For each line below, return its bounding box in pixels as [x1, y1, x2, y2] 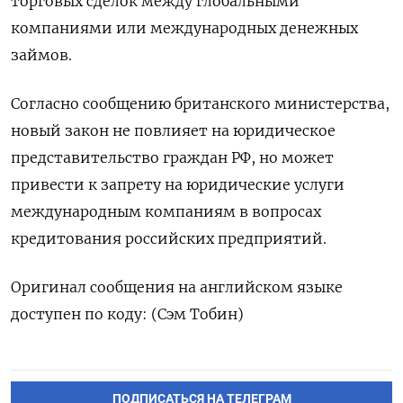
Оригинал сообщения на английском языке [11, 278, 343, 296]
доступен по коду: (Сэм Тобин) [11, 305, 244, 323]
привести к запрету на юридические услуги [11, 175, 345, 193]
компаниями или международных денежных [11, 19, 358, 37]
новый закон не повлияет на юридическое [11, 121, 336, 139]
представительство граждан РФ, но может [11, 148, 334, 166]
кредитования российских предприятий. [11, 229, 327, 247]
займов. [11, 46, 72, 64]
